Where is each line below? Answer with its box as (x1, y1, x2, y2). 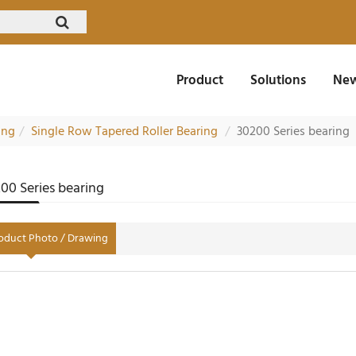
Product (176, 68, 223, 91)
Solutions (250, 68, 306, 91)
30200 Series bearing (237, 121, 350, 141)
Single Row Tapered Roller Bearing (31, 121, 219, 141)
